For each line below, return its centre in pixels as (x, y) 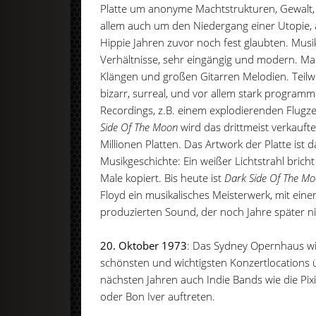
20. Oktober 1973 (144, 245)
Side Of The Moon (139, 127)
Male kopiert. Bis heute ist (163, 177)
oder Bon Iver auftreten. (158, 296)
